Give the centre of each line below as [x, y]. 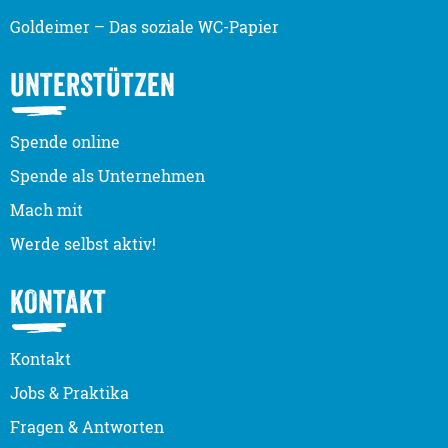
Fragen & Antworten [87, 426]
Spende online [65, 141]
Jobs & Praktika [69, 392]
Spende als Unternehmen [107, 175]
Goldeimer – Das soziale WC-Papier [144, 26]
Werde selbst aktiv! [83, 243]
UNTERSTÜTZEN [92, 84]
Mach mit [46, 209]
